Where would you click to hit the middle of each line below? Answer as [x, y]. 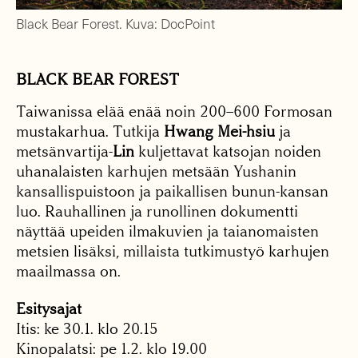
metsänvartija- [64, 152]
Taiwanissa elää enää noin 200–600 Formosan [174, 112]
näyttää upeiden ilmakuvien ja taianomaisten [167, 232]
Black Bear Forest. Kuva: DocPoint [115, 24]
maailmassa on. [68, 272]
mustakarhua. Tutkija [90, 132]
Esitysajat [49, 309]
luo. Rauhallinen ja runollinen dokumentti [157, 212]
